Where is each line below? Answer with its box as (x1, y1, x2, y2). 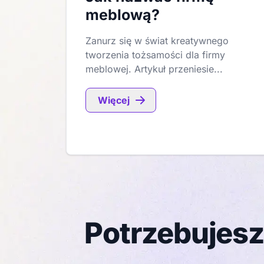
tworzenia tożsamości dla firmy (85, 49, 225, 61)
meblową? (85, 6, 160, 24)
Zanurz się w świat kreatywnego (85, 35, 229, 47)
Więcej (98, 94, 130, 106)
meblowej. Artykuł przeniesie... (85, 63, 223, 75)
